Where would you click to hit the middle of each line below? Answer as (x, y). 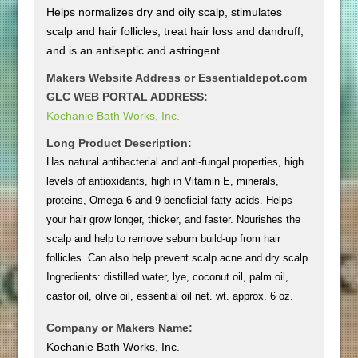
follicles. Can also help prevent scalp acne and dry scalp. (179, 257)
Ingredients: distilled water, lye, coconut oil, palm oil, (168, 276)
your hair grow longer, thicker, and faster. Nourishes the (174, 219)
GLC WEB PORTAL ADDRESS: (127, 96)
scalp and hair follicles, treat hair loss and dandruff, (175, 31)
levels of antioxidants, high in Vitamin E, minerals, (163, 181)
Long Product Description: (119, 143)
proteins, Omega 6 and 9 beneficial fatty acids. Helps (170, 200)
